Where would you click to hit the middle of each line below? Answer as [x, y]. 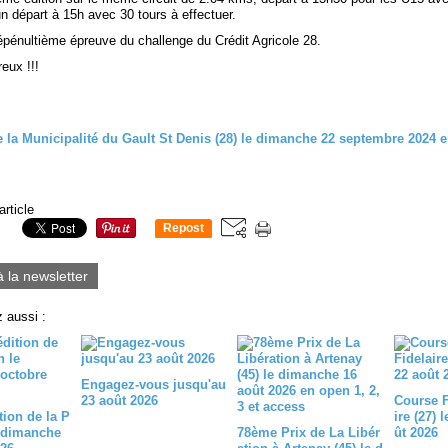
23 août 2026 [119, 400]
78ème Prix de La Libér [308, 432]
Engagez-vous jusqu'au [153, 384]
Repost [183, 228]
